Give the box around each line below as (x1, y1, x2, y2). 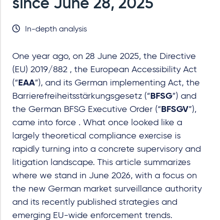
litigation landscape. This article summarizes (12, 158, 191, 167)
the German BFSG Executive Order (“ (12, 105, 161, 114)
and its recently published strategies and (12, 197, 177, 207)
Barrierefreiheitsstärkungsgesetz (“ (12, 91, 150, 101)
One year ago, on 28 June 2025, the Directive (12, 52, 196, 61)
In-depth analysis (23, 25, 87, 33)
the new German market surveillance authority (12, 184, 202, 193)
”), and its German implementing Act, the (35, 78, 200, 87)
